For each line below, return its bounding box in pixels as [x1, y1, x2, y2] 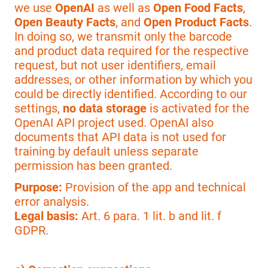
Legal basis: [14, 209, 78, 224]
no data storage [63, 101, 147, 116]
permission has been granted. [14, 159, 172, 173]
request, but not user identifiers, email [14, 58, 216, 73]
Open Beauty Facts [14, 15, 115, 30]
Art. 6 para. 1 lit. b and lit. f [78, 209, 221, 224]
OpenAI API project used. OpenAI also [14, 115, 214, 130]
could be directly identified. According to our [14, 87, 247, 102]
